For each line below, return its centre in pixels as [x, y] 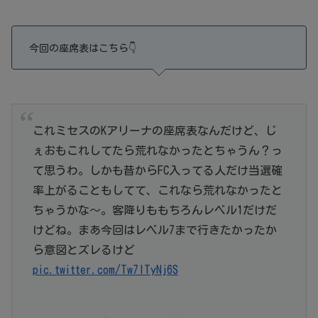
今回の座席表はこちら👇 [83, 49]
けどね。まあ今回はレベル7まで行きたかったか [154, 230]
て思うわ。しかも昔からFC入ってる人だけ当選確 [157, 170]
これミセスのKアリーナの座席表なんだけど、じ [154, 130]
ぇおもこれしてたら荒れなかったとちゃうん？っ [157, 150]
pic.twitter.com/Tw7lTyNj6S [105, 269]
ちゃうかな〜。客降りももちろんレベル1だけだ [154, 210]
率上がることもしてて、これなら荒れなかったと [157, 190]
